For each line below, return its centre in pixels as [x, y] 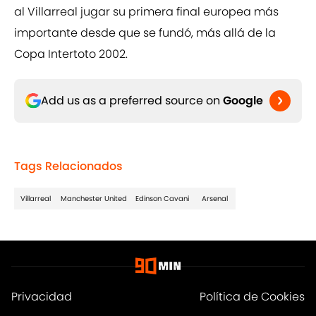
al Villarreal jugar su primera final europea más [146, 12]
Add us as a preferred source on [132, 101]
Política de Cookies [252, 297]
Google [243, 101]
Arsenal [214, 199]
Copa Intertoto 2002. [71, 54]
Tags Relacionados [68, 166]
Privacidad [42, 297]
